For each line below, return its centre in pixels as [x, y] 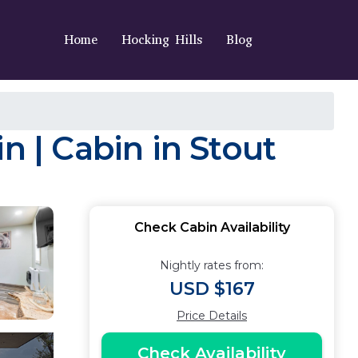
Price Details [212, 316]
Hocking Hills [162, 40]
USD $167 [212, 289]
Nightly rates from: [212, 265]
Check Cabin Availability [212, 227]
